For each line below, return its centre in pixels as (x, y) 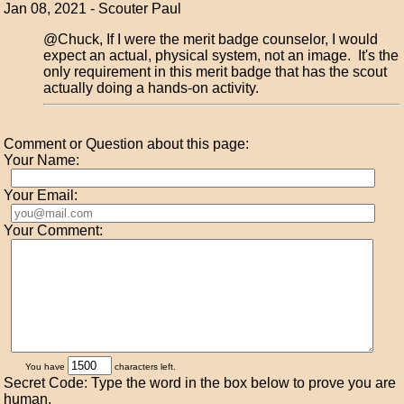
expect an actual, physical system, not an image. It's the (221, 55)
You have (47, 366)
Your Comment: (54, 230)
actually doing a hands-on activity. (151, 87)
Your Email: (41, 195)
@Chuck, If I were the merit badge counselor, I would (211, 39)
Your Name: (42, 160)
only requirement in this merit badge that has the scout (216, 71)
